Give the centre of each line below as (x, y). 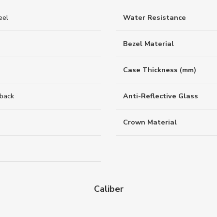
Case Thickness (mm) (160, 70)
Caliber (108, 189)
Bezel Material (148, 43)
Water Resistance (155, 17)
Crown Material (150, 122)
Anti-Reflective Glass (161, 96)
